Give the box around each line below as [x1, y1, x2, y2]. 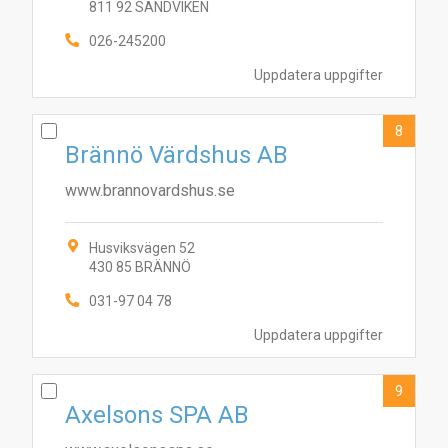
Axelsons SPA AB [65, 401, 249, 429]
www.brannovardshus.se [65, 181, 235, 200]
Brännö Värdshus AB [65, 141, 288, 169]
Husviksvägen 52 [89, 240, 195, 256]
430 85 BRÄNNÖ [89, 259, 191, 275]
